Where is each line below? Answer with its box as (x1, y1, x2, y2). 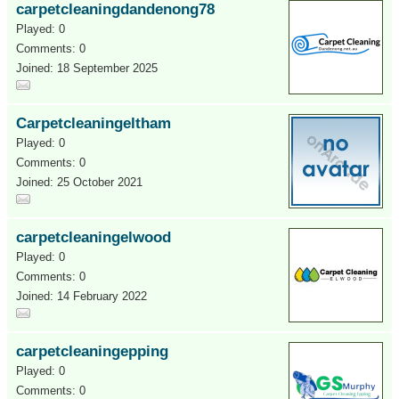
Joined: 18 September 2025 (16, 61, 158, 75)
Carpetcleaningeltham (16, 115, 171, 132)
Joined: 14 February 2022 (16, 289, 147, 303)
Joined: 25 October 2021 (16, 175, 142, 189)
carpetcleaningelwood (16, 229, 171, 246)
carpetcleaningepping (16, 343, 168, 360)
